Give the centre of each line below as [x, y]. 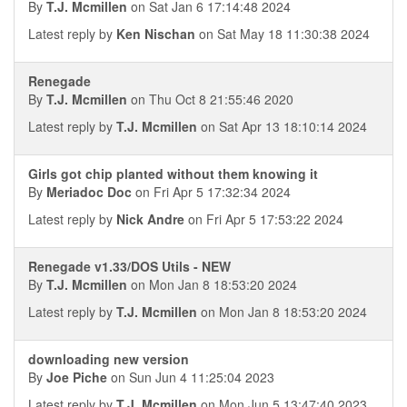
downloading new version [109, 359]
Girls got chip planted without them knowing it [173, 174]
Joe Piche [77, 377]
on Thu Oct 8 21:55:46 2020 [210, 99]
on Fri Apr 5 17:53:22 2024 [264, 219]
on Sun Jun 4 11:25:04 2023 [191, 377]
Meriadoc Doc [89, 192]
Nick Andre [150, 219]
